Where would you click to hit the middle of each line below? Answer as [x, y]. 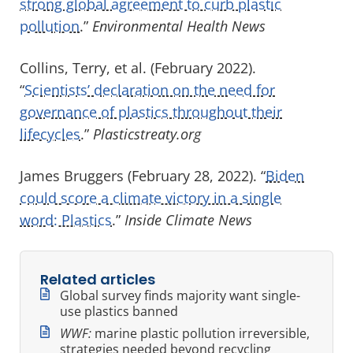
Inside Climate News [188, 219]
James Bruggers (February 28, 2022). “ [143, 175]
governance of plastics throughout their [151, 111]
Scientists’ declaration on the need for [150, 89]
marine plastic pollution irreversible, [201, 333]
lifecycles [50, 134]
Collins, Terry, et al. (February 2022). [138, 67]
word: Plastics [66, 219]
